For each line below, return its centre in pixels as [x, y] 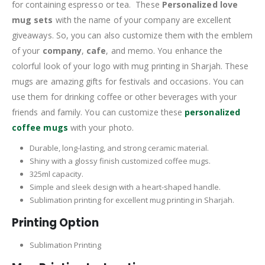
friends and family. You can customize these [98, 112]
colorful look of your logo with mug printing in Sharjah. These [130, 66]
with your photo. [101, 127]
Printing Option [55, 222]
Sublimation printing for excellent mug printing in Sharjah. [132, 200]
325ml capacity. [56, 174]
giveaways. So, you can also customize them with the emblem [132, 35]
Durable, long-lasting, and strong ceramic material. [119, 148]
